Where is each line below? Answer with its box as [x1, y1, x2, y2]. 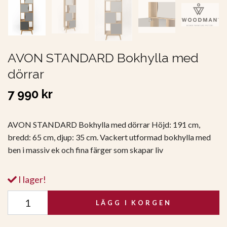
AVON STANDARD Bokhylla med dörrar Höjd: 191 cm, [8, 119, 200, 129]
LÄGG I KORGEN [95, 198, 172, 207]
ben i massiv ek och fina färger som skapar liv [8, 144, 163, 155]
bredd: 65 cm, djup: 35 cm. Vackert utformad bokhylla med [8, 132, 211, 142]
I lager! [17, 173, 46, 185]
